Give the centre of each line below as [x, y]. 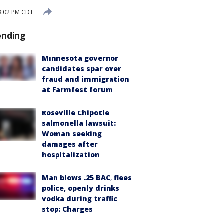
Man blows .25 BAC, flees [87, 178]
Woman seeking [72, 134]
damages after [70, 144]
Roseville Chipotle [75, 113]
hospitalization [71, 154]
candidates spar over [82, 69]
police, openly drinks [81, 188]
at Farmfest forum [77, 89]
